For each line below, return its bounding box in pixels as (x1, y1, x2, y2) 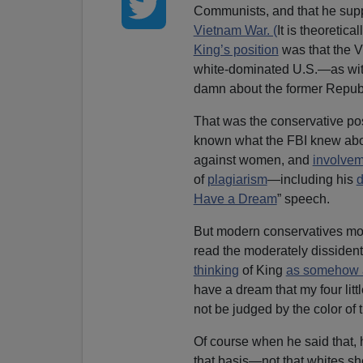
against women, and (193, 152, 313, 167)
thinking (193, 263, 239, 277)
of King (238, 263, 286, 277)
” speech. (276, 191, 330, 206)
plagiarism (207, 172, 267, 186)
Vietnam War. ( (193, 23, 277, 37)
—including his (267, 172, 357, 186)
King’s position (193, 42, 279, 57)
